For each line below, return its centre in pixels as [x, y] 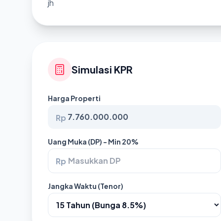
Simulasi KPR [102, 69]
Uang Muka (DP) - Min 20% [93, 142]
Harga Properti [74, 98]
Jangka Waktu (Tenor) [86, 186]
